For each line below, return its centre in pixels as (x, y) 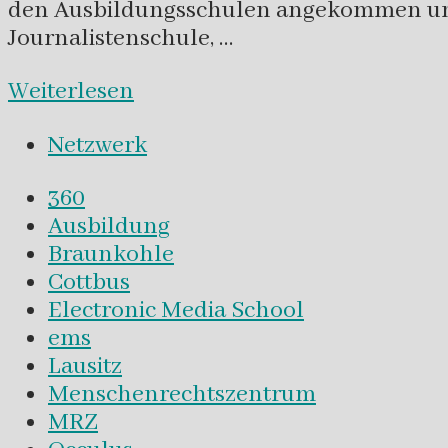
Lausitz (85, 367)
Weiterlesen (71, 92)
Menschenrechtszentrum (182, 395)
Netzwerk (97, 145)
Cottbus (89, 283)
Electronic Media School (176, 311)
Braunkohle (111, 255)
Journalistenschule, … (120, 38)
